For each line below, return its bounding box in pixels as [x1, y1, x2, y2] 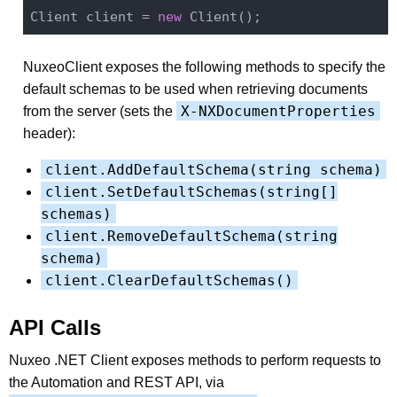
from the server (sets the [23, 103, 176, 119]
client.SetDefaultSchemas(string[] [45, 183, 338, 200]
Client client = [29, 9, 158, 26]
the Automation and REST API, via [9, 374, 224, 390]
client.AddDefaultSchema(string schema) [45, 160, 382, 178]
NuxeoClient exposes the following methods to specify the [23, 58, 385, 74]
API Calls [9, 315, 101, 339]
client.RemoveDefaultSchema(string [45, 227, 338, 245]
